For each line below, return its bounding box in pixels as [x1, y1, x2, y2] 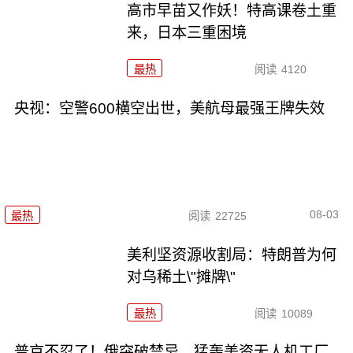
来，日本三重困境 [127, 24, 247, 42]
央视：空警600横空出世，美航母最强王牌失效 [13, 100, 325, 117]
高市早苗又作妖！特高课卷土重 [127, 2, 337, 20]
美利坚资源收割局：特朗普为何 [127, 246, 337, 263]
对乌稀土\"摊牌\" [127, 268, 236, 285]
